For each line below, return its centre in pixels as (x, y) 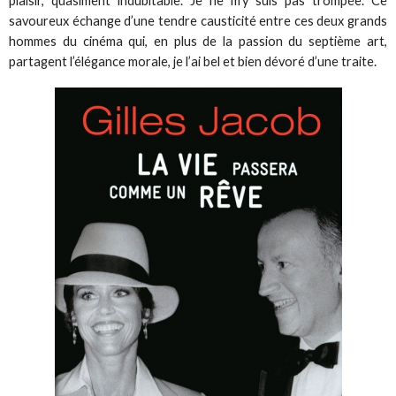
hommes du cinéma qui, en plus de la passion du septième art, (198, 41)
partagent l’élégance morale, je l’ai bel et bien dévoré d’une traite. (193, 61)
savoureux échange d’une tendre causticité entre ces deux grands (198, 20)
